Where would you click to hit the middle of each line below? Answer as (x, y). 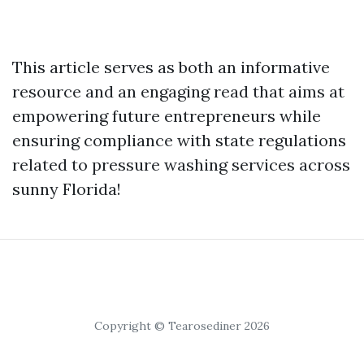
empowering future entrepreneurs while (167, 116)
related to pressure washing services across (181, 165)
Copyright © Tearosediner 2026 (182, 326)
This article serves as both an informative (171, 67)
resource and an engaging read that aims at (178, 91)
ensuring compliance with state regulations (179, 140)
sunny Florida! (67, 189)
